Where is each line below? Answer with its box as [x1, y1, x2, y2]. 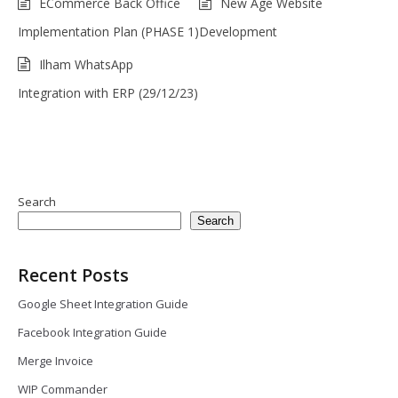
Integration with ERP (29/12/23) [18, 84, 198, 101]
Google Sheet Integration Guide [18, 296, 188, 312]
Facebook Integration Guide [18, 324, 167, 340]
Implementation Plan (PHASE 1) [18, 23, 199, 40]
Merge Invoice [18, 353, 93, 369]
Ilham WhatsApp [39, 56, 133, 73]
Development [199, 23, 277, 40]
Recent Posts [18, 263, 129, 287]
